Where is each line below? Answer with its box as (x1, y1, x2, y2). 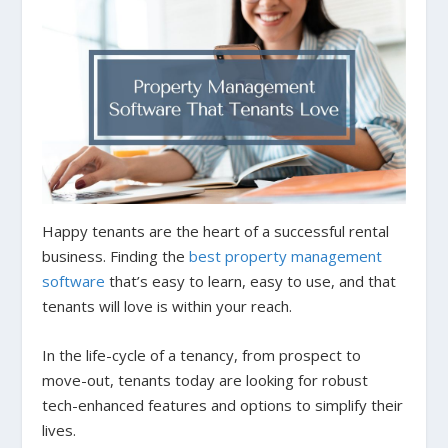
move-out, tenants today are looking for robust (42, 370, 369, 391)
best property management (189, 246, 383, 267)
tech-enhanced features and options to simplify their (42, 395, 404, 416)
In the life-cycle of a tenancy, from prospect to (42, 345, 362, 366)
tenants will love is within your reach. (42, 296, 293, 317)
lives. (42, 420, 77, 441)
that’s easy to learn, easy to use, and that (105, 271, 397, 292)
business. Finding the (42, 246, 190, 267)
